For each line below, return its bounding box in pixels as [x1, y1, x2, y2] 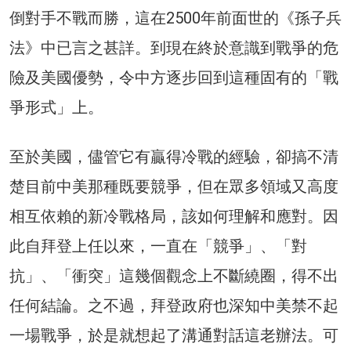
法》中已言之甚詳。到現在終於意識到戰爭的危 [9, 38, 338, 57]
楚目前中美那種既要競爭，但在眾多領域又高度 [9, 176, 338, 196]
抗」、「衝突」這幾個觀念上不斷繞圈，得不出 [9, 266, 338, 285]
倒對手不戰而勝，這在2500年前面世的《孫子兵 [9, 8, 342, 27]
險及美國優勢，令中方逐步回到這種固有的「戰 [9, 67, 338, 87]
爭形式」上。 [9, 97, 103, 117]
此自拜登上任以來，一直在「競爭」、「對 [9, 236, 307, 255]
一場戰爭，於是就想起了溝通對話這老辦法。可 [9, 325, 338, 345]
